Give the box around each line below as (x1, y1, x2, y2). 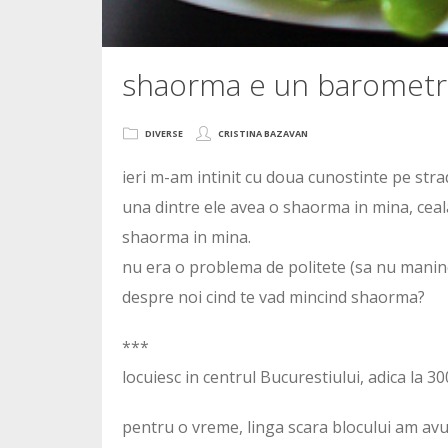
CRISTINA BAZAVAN (218, 127, 308, 141)
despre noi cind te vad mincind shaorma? (122, 286, 425, 309)
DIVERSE (145, 127, 183, 141)
